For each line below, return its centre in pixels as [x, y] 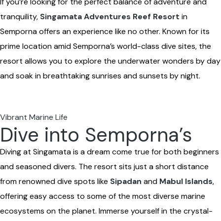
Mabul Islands [186, 181]
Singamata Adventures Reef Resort [110, 17]
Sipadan [126, 181]
